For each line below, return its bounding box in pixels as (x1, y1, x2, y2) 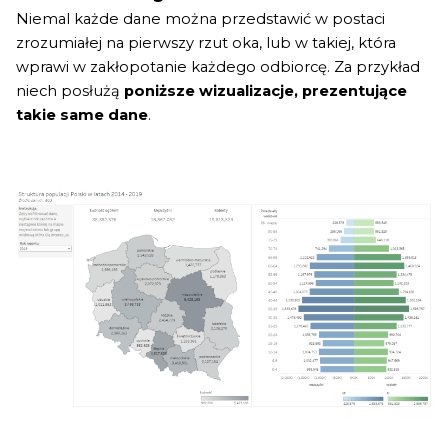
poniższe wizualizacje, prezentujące (124, 81, 407, 100)
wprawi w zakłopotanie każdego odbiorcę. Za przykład (16, 57, 420, 76)
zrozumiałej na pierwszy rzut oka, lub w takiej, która (16, 33, 396, 52)
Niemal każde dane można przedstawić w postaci (16, 9, 385, 28)
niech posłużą (16, 81, 124, 100)
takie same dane (16, 105, 148, 124)
